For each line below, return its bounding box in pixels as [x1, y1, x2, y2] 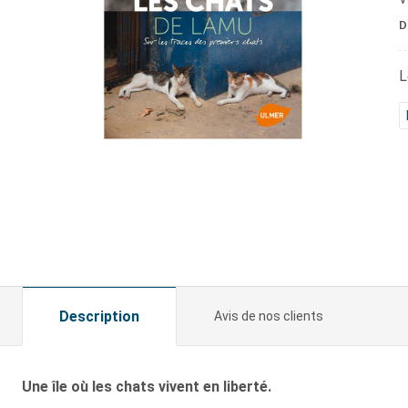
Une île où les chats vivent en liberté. [22, 378, 271, 396]
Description [59, 308, 139, 326]
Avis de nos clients [214, 309, 323, 324]
